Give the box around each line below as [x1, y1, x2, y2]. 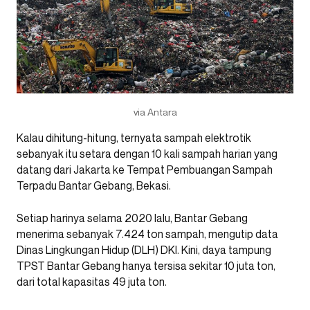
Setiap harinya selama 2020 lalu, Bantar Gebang [17, 210, 248, 225]
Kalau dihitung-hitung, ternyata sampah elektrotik [17, 130, 251, 145]
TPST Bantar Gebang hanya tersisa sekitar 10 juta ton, [17, 258, 275, 273]
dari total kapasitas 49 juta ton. [17, 274, 167, 289]
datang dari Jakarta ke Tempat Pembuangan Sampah [17, 162, 273, 176]
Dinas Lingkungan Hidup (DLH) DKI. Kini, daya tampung [17, 242, 271, 257]
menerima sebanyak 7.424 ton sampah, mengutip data [17, 226, 278, 241]
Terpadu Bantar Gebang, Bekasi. [17, 178, 171, 192]
